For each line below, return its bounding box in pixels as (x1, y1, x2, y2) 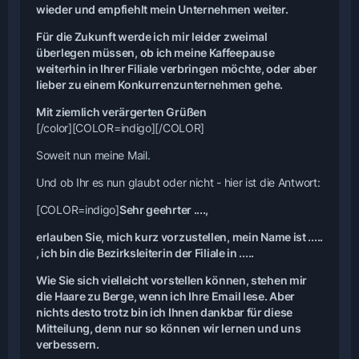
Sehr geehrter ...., (119, 203, 209, 216)
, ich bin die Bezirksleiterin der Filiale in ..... (36, 246, 254, 260)
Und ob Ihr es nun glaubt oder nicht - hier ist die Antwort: (36, 175, 321, 189)
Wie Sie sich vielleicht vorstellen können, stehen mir (36, 273, 308, 287)
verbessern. (36, 337, 99, 351)
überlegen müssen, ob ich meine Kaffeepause (36, 46, 275, 59)
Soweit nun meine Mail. (36, 148, 151, 162)
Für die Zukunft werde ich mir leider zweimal (36, 30, 268, 43)
